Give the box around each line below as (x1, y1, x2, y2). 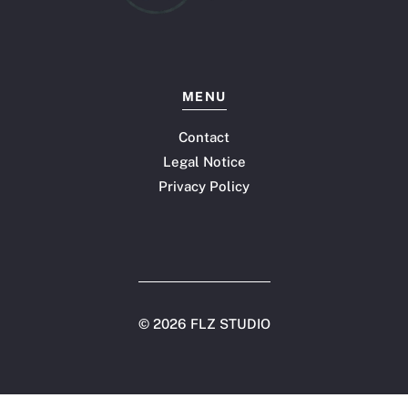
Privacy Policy (158, 178, 250, 195)
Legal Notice (162, 154, 246, 170)
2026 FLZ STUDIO (152, 316, 270, 332)
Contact (178, 129, 229, 146)
